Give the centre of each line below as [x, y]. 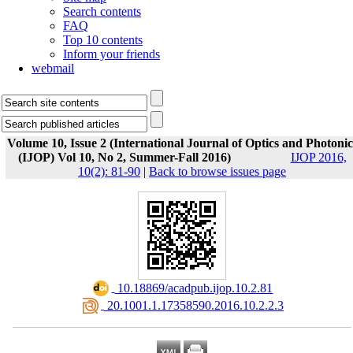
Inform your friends [111, 54]
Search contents [102, 11]
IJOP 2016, [318, 157]
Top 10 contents [103, 40]
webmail [53, 68]
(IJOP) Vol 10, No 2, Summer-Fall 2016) [124, 157]
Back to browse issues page [217, 171]
